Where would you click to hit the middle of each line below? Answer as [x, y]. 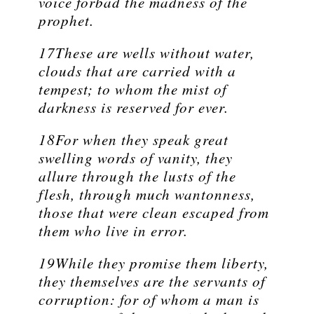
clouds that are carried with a [137, 71]
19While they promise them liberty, [153, 263]
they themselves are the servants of [152, 281]
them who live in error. [113, 231]
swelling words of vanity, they [136, 158]
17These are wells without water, [146, 53]
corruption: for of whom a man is [149, 300]
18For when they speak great [134, 140]
